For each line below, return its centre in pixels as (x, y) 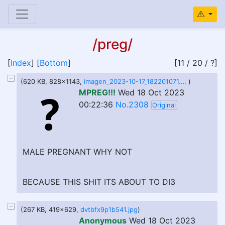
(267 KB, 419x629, (50, 209)
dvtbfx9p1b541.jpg (109, 209)
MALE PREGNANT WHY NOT (77, 152)
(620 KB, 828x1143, (52, 81)
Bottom (54, 63)
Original (164, 105)
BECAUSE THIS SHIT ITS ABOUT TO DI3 (99, 182)
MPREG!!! (97, 92)
